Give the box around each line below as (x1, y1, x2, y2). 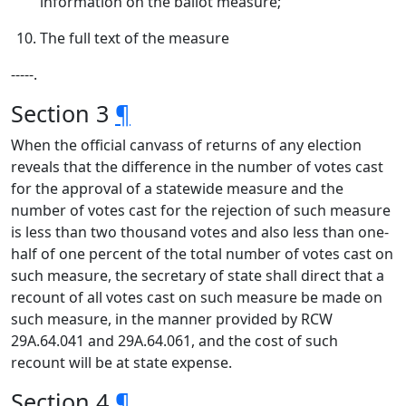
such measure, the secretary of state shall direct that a (11, 266, 384, 285)
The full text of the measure (40, 28, 229, 48)
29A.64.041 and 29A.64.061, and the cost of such (11, 331, 338, 351)
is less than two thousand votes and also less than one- (11, 222, 389, 242)
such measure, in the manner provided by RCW (11, 309, 333, 329)
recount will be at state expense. (11, 353, 232, 372)
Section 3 (11, 98, 115, 129)
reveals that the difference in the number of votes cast (11, 157, 383, 177)
